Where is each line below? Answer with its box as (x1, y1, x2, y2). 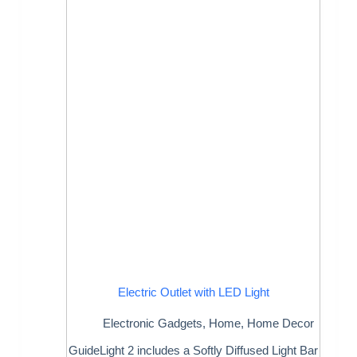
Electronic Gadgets (102, 316, 202, 330)
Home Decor (246, 316, 314, 330)
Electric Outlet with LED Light (117, 285, 269, 300)
